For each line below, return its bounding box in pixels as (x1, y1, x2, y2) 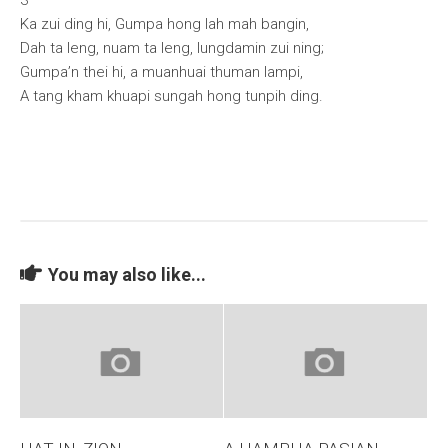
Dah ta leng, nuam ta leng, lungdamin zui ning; (20, 39, 324, 57)
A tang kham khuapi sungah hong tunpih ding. (20, 87, 323, 105)
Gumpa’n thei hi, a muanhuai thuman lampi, (20, 63, 303, 81)
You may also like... (48, 264, 206, 285)
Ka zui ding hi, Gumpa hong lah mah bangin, (20, 15, 309, 33)
